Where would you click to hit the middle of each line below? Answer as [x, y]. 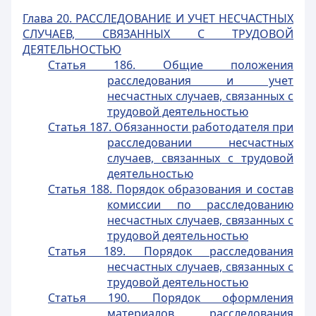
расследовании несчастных [200, 142]
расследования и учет [200, 80]
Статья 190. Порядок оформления [171, 298]
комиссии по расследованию [200, 205]
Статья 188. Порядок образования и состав [171, 189]
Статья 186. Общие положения [171, 65]
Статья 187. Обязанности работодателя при [171, 127]
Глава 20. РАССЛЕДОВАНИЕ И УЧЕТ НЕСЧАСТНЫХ [158, 18]
